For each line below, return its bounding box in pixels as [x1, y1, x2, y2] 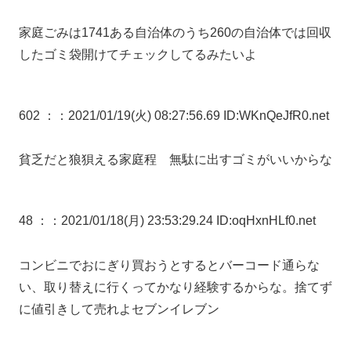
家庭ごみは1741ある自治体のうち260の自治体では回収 [19, 25, 331, 39]
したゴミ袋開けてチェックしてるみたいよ [19, 47, 257, 61]
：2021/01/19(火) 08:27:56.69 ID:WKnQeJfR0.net [56, 108, 329, 122]
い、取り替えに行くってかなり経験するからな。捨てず [19, 280, 332, 295]
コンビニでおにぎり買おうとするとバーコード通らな [19, 259, 320, 273]
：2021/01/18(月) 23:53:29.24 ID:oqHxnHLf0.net [49, 214, 316, 228]
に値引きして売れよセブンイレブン [19, 302, 219, 317]
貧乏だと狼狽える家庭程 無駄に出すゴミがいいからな [19, 153, 332, 167]
